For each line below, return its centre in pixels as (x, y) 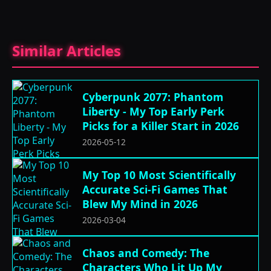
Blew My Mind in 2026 (140, 204)
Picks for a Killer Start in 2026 (161, 126)
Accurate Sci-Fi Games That (155, 189)
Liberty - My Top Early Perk (153, 111)
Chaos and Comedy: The (146, 253)
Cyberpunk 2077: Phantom (153, 97)
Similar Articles (67, 51)
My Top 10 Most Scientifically (159, 175)
